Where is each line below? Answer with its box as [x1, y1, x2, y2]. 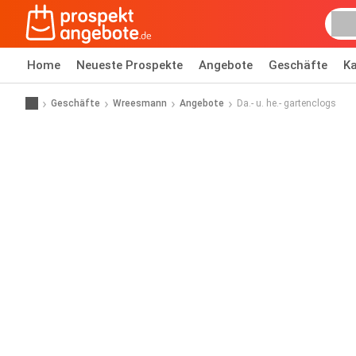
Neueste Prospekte [76, 58, 183, 72]
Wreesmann [113, 97, 167, 109]
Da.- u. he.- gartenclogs [237, 97, 336, 109]
